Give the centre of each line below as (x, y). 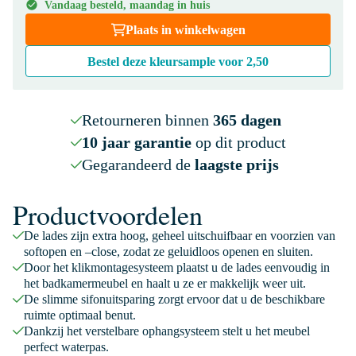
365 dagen (247, 120)
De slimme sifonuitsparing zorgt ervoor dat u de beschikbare (174, 299)
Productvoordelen (108, 215)
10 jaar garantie (136, 142)
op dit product (238, 142)
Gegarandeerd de (138, 164)
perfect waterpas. (66, 347)
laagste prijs (236, 164)
